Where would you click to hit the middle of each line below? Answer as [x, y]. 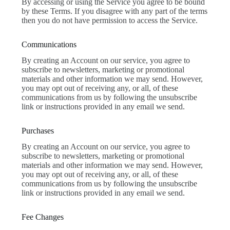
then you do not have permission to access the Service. [109, 21]
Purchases [37, 131]
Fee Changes [42, 217]
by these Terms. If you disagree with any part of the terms [114, 11]
